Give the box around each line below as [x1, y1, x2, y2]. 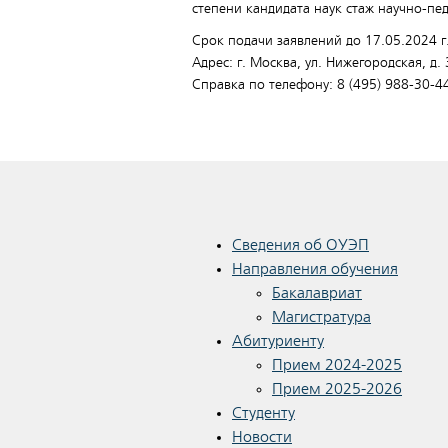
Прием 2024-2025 [272, 356, 402, 374]
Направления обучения [232, 260, 398, 278]
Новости [232, 428, 292, 446]
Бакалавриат [272, 284, 362, 302]
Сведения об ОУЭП [232, 236, 369, 254]
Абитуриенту [232, 332, 324, 350]
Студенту [232, 404, 295, 422]
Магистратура [272, 308, 371, 326]
